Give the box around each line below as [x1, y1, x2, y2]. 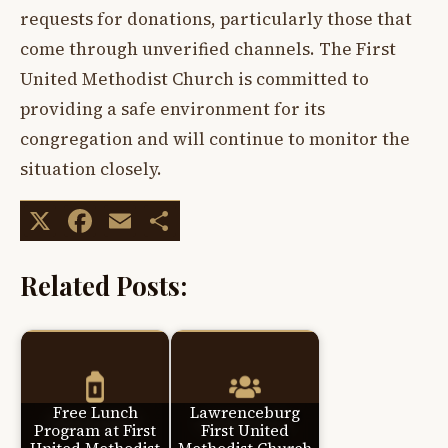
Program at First [34, 420, 156, 442]
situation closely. [20, 157, 162, 182]
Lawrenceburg [190, 402, 300, 424]
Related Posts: [20, 267, 187, 302]
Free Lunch [52, 402, 138, 424]
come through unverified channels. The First [20, 37, 396, 62]
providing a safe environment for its [20, 97, 325, 122]
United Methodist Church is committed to [20, 67, 369, 92]
